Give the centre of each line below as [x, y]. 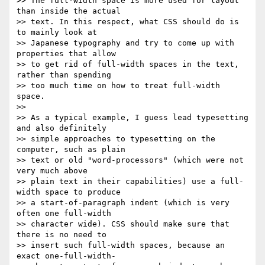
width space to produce [69, 192]
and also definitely [62, 128]
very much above [52, 171]
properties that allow [66, 54]
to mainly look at [57, 33]
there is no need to [62, 235]
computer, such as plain [71, 150]
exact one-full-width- [66, 256]
